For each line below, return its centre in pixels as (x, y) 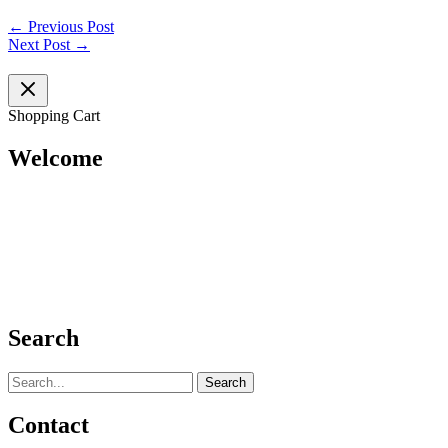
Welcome (55, 157)
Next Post (41, 44)
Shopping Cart (54, 115)
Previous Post (69, 26)
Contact (48, 425)
